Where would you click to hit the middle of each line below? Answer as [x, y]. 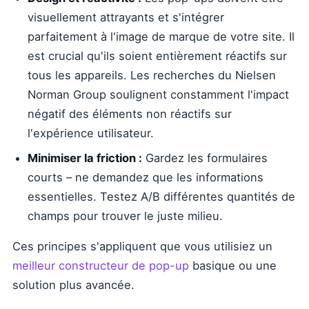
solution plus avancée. [73, 285]
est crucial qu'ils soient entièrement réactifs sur [157, 56]
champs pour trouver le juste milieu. [125, 216]
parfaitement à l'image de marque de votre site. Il [161, 37]
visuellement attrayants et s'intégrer [126, 17]
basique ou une [233, 266]
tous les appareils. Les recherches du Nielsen [152, 75]
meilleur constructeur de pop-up [101, 266]
